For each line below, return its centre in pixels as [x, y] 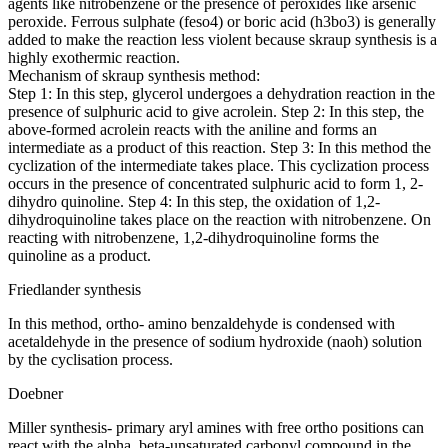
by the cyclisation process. [90, 359]
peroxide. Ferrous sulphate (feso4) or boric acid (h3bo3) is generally [222, 21]
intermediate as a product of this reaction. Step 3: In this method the [219, 147]
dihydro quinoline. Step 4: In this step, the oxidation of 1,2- [194, 201]
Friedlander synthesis [74, 289]
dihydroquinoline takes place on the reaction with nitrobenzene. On [219, 219]
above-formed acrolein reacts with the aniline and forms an [192, 129]
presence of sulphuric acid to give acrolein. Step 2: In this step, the [216, 111]
